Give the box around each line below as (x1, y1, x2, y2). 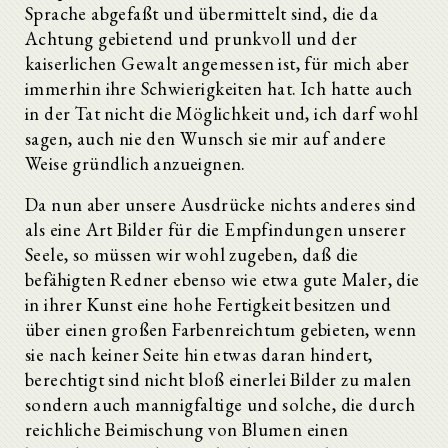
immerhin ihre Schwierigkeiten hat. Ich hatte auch (25, 76, 413, 100)
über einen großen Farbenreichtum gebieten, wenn (25, 317, 417, 341)
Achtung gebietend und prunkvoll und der (25, 26, 358, 50)
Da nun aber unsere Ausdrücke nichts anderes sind (25, 192, 417, 216)
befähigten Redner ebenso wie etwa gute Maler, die (25, 267, 420, 291)
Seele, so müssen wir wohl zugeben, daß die (25, 242, 359, 266)
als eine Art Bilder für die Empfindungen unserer (25, 217, 407, 241)
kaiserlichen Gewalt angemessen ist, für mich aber (25, 51, 410, 75)
